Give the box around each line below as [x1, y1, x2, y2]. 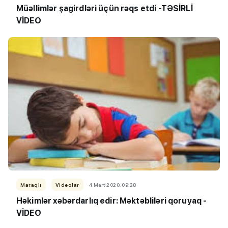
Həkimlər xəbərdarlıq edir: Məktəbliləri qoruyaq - [16, 195, 207, 206]
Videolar [55, 181, 79, 188]
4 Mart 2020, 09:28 [89, 181, 136, 188]
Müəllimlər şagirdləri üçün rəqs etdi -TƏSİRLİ [16, 3, 193, 13]
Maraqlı [20, 181, 42, 188]
